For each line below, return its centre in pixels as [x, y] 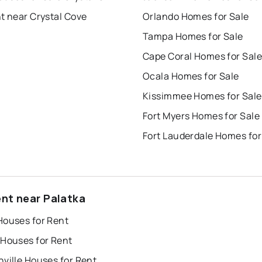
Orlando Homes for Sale [196, 16]
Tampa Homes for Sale [193, 36]
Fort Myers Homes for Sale [201, 116]
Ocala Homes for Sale [191, 76]
